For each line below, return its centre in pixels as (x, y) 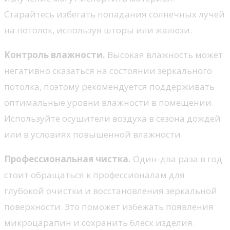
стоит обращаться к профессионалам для (94, 175)
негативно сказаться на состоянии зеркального (108, 71)
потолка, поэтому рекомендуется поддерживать (109, 87)
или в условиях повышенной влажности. (93, 135)
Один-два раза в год (177, 159)
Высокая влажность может (164, 55)
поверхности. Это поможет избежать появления (109, 207)
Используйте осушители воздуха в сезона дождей (112, 119)
